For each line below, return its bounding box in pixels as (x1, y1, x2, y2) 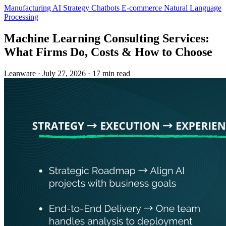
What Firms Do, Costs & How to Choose (4, 45, 212, 59)
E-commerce (122, 4, 164, 13)
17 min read (92, 69, 130, 78)
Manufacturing (4, 4, 52, 13)
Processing (4, 13, 38, 22)
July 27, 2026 (42, 69, 86, 78)
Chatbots (91, 4, 122, 13)
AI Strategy (52, 4, 91, 13)
